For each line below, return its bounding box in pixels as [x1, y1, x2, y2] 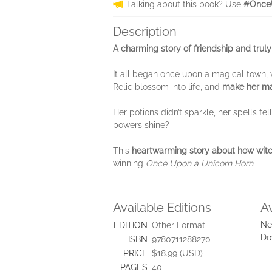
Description [113, 24, 177, 39]
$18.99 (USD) [152, 248, 203, 258]
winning [113, 158, 146, 168]
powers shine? [113, 120, 169, 130]
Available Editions [113, 200, 211, 215]
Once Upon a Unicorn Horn [146, 158, 253, 168]
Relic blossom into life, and [113, 82, 222, 92]
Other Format [152, 220, 205, 230]
